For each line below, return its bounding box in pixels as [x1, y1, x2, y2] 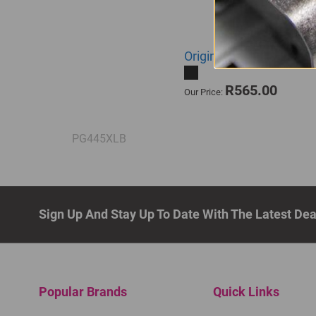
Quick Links [212, 284, 279, 299]
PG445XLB [71, 132, 126, 145]
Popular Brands [39, 284, 127, 299]
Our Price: [183, 87, 225, 97]
